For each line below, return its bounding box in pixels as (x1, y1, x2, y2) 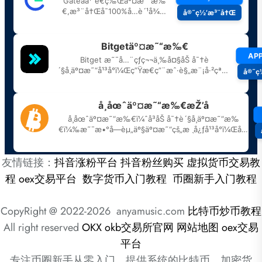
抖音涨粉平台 (54, 155, 118, 170)
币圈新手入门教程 (173, 171, 257, 187)
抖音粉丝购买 (120, 155, 184, 170)
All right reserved (4, 220, 82, 235)
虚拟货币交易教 (187, 155, 260, 170)
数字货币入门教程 (82, 171, 167, 187)
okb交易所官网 (105, 220, 174, 235)
